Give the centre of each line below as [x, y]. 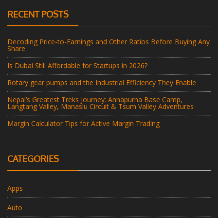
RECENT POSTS [38, 14]
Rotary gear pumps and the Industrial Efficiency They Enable [102, 83]
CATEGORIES [33, 159]
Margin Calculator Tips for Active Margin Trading [83, 124]
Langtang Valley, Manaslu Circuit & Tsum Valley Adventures [100, 107]
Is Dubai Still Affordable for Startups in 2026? [77, 66]
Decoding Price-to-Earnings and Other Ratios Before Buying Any [109, 42]
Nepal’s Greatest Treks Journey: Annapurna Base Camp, [95, 100]
